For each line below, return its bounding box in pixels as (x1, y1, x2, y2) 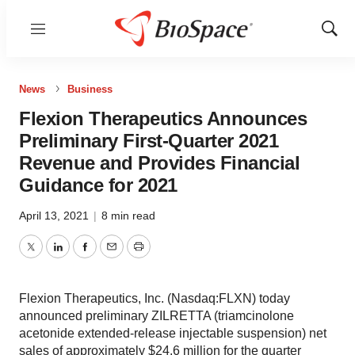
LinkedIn (56, 249, 105, 263)
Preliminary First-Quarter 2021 (19, 130, 278, 151)
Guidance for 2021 (19, 174, 177, 196)
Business (67, 83, 113, 95)
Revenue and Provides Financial (19, 152, 300, 174)
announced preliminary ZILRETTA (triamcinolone (19, 309, 294, 323)
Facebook (83, 249, 140, 263)
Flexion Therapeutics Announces (19, 108, 307, 129)
